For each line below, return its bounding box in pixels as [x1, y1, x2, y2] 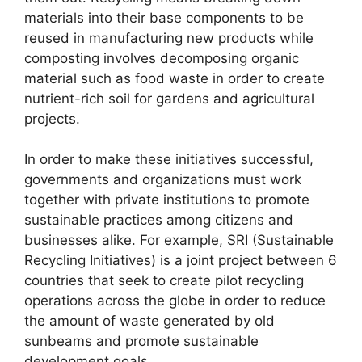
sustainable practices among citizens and [24, 212, 293, 229]
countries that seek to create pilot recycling [24, 272, 304, 289]
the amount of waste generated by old [24, 313, 275, 330]
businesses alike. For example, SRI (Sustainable [24, 232, 334, 249]
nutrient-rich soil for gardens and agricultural [24, 90, 314, 107]
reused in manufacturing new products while [24, 29, 314, 46]
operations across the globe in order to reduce [24, 293, 326, 309]
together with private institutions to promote [24, 192, 309, 208]
